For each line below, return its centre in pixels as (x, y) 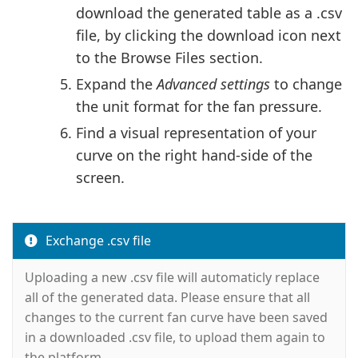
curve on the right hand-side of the (194, 155)
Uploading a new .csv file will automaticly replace (172, 277)
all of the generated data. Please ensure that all (167, 297)
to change (306, 84)
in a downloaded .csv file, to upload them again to (175, 337)
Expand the (116, 84)
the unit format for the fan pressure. (199, 106)
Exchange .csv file (98, 240)
